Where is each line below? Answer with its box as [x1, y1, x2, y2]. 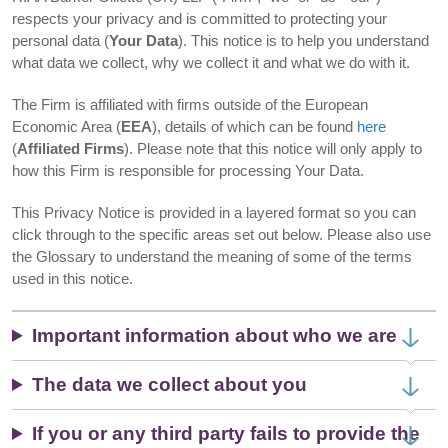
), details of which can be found [152, 118, 357, 135]
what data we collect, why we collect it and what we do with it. [12, 54, 410, 71]
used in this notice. [12, 270, 133, 287]
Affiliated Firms [17, 140, 124, 157]
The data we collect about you [32, 374, 308, 395]
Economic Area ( [12, 118, 121, 135]
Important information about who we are [32, 325, 398, 346]
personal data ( [12, 32, 109, 49]
